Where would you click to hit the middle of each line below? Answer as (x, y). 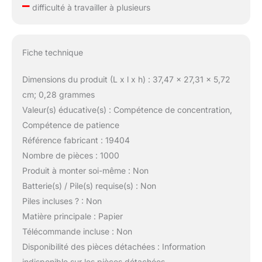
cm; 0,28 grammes (58, 95)
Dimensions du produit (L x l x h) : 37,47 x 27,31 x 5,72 (126, 80)
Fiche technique (52, 53)
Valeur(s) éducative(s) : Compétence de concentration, (127, 110)
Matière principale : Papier (72, 216)
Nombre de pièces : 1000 (70, 156)
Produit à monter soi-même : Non (85, 171)
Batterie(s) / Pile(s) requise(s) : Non (89, 186)
